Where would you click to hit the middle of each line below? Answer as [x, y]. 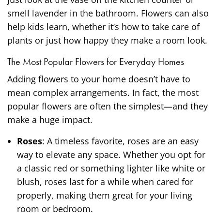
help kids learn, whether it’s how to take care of [104, 26]
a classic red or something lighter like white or [111, 168]
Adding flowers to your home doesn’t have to [99, 79]
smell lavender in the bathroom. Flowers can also [108, 13]
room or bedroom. [55, 209]
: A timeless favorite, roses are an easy [120, 141]
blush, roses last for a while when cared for [105, 181]
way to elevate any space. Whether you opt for [111, 154]
